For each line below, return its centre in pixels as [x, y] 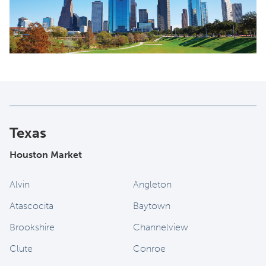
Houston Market [46, 155]
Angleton [152, 185]
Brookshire [32, 227]
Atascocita [31, 206]
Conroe [149, 249]
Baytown [152, 206]
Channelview [161, 227]
